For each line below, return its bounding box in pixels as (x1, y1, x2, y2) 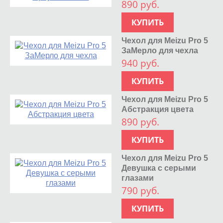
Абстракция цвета (121, 105, 194, 113)
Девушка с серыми (121, 163, 197, 172)
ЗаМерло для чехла (121, 46, 199, 55)
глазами (121, 173, 154, 182)
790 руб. (121, 184, 160, 197)
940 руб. (121, 56, 160, 70)
